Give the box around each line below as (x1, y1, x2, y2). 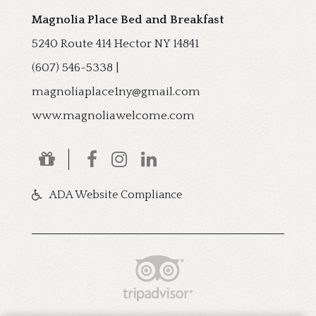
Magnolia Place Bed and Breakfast (31, 13, 224, 27)
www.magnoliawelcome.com (31, 109, 195, 123)
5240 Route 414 (31, 37, 114, 51)
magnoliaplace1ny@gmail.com (31, 85, 200, 99)
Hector (114, 37, 154, 51)
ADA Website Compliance (49, 188, 182, 202)
